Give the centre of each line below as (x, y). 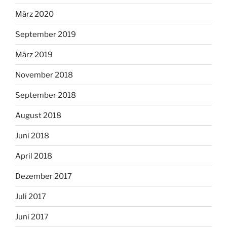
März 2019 (34, 54)
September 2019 (46, 34)
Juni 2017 (32, 217)
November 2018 (44, 75)
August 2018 (38, 115)
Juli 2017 (31, 196)
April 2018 (34, 156)
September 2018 (46, 95)
